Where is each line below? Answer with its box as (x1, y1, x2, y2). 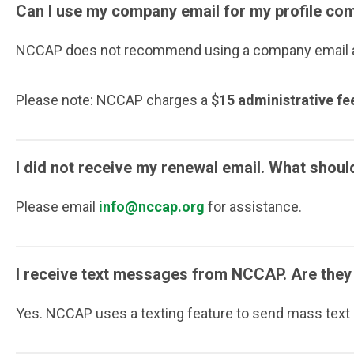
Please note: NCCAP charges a (16, 92, 211, 109)
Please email (16, 198, 99, 216)
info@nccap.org (99, 198, 205, 216)
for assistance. (205, 198, 302, 216)
